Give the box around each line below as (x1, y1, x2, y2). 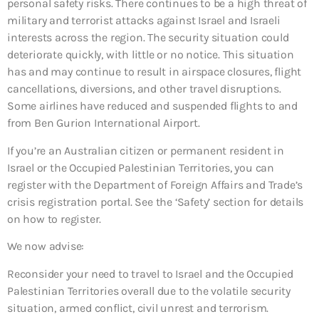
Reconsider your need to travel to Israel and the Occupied (7, 266, 293, 281)
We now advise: (7, 239, 85, 253)
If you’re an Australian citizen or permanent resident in (7, 143, 284, 157)
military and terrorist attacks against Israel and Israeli (7, 14, 281, 28)
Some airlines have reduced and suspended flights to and (7, 99, 298, 113)
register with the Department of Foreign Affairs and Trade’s (7, 177, 303, 192)
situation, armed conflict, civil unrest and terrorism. (7, 300, 269, 315)
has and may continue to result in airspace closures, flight (7, 65, 302, 79)
